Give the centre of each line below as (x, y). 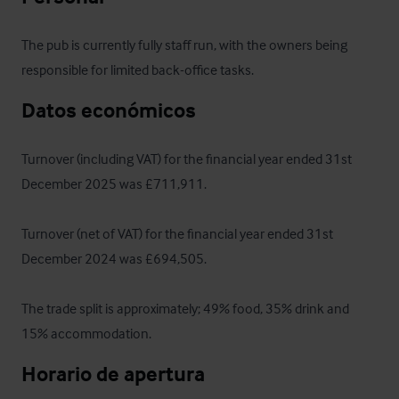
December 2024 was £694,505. (115, 258)
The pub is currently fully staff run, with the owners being (184, 45)
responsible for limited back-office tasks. (138, 69)
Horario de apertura (113, 374)
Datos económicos (109, 110)
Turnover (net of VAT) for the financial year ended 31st (177, 233)
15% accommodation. (86, 333)
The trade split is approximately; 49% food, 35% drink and (185, 308)
